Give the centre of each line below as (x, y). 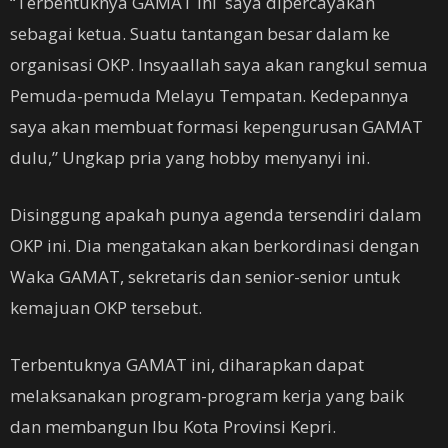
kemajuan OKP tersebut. (106, 307)
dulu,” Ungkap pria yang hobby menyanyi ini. (190, 157)
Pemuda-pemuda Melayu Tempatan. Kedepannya (209, 95)
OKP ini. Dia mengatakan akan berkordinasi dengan (214, 245)
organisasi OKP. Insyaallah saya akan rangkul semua (219, 64)
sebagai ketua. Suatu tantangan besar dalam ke (200, 33)
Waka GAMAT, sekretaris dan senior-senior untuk (205, 276)
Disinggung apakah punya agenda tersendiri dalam (215, 214)
